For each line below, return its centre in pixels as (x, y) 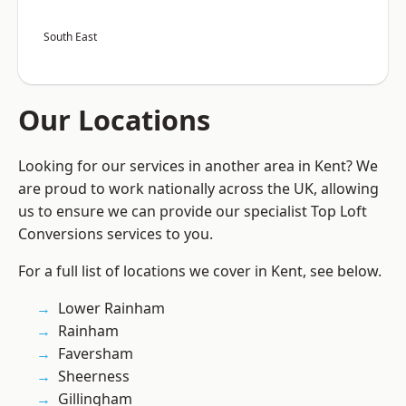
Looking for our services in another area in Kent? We (198, 166)
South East (70, 37)
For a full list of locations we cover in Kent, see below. (200, 271)
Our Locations (114, 120)
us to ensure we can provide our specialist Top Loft (193, 212)
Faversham (96, 354)
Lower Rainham (111, 309)
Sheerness (94, 377)
